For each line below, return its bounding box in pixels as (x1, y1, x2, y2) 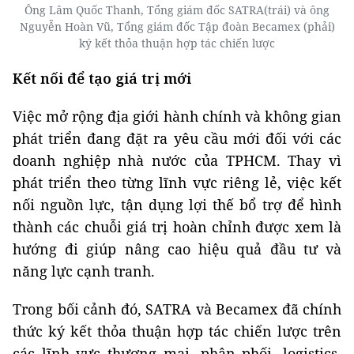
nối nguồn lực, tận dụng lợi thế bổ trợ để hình (13, 195, 341, 215)
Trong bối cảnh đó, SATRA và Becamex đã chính (13, 299, 341, 319)
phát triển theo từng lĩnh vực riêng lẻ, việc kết (13, 173, 341, 193)
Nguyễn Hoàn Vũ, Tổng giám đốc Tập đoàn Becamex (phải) (19, 19, 335, 35)
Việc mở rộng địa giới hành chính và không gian (13, 107, 341, 126)
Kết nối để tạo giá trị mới (13, 69, 191, 88)
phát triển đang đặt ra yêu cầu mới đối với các (13, 129, 341, 149)
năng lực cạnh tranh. (13, 262, 155, 281)
